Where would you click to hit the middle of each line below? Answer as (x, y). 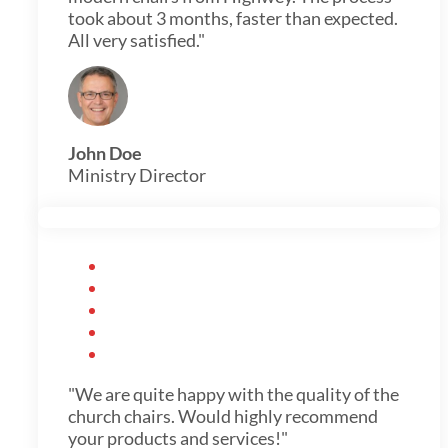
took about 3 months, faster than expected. (233, 17)
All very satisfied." (136, 39)
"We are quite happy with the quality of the (233, 393)
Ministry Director (137, 174)
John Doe (105, 152)
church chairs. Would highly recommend (223, 415)
